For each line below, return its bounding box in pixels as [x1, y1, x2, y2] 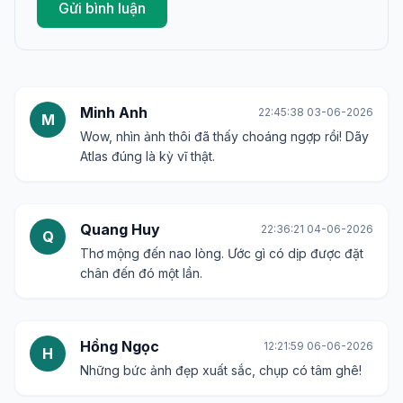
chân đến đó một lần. [80, 265, 202, 282]
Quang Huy [80, 220, 160, 239]
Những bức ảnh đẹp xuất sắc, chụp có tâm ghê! [80, 363, 362, 379]
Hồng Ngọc [80, 337, 159, 356]
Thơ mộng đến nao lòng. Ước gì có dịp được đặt [80, 246, 363, 262]
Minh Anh [80, 103, 148, 122]
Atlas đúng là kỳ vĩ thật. [80, 148, 215, 165]
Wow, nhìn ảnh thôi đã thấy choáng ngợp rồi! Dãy [80, 129, 369, 145]
